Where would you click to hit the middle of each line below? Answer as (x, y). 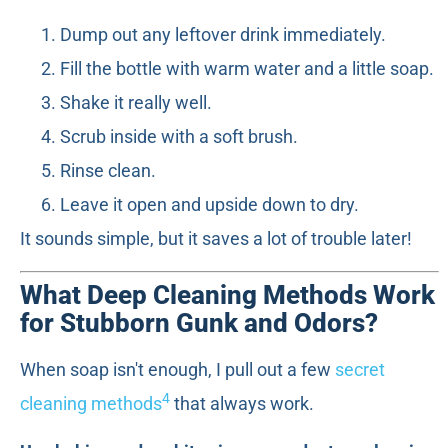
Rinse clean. (108, 171)
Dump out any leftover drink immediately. (223, 35)
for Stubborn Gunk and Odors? (199, 322)
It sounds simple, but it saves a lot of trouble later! (216, 239)
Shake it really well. (136, 103)
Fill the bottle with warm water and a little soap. (247, 69)
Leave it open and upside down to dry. (209, 205)
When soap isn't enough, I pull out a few (177, 369)
